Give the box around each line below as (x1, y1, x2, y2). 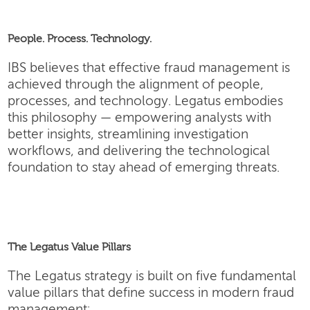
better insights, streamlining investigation (8, 128, 249, 141)
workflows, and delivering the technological (8, 145, 271, 158)
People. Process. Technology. (8, 34, 152, 45)
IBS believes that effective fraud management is (8, 62, 291, 75)
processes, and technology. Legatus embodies (8, 95, 284, 108)
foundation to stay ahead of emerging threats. (8, 161, 280, 174)
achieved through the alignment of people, (8, 78, 264, 91)
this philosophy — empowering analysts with (8, 111, 272, 125)
